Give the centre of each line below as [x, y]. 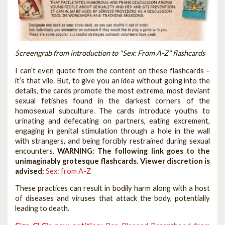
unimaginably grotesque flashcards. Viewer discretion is [113, 161]
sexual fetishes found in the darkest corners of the [113, 100]
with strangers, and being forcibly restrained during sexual [113, 141]
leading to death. [42, 208]
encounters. [36, 151]
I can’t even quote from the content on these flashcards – [113, 70]
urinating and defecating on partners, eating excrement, [113, 121]
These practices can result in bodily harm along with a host [113, 188]
